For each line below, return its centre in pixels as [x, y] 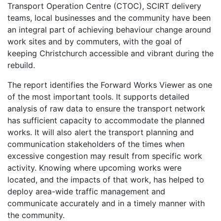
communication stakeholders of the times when [96, 144]
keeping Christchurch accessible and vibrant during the [110, 53]
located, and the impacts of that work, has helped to [106, 180]
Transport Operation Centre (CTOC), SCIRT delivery [104, 6]
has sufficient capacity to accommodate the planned [106, 120]
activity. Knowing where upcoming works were [94, 168]
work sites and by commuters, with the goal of [95, 41]
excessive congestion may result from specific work [105, 156]
